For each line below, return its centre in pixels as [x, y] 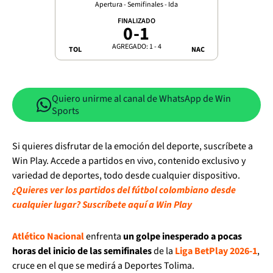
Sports [66, 111]
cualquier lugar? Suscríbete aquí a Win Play [102, 205]
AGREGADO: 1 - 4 [136, 47]
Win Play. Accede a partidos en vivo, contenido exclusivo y [129, 161]
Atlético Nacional [48, 236]
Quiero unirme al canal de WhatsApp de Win [141, 99]
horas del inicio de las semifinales [82, 251]
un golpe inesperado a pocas [183, 236]
